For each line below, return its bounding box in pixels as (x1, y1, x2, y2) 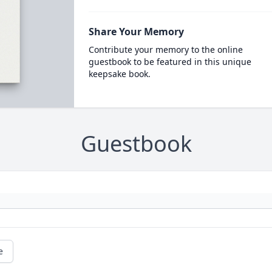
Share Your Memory (88, 25, 184, 38)
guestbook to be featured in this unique (88, 56, 251, 67)
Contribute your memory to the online (88, 44, 243, 55)
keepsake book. (88, 68, 151, 80)
